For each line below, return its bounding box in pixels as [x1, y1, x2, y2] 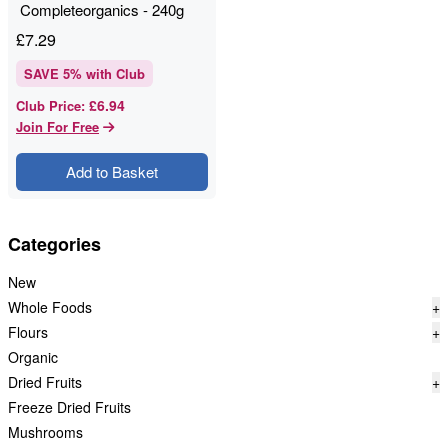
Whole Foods [8, 297, 92, 317]
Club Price [16, 96, 81, 115]
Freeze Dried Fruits [8, 397, 131, 417]
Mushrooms [8, 422, 83, 442]
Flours [8, 322, 48, 342]
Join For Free [16, 117, 99, 136]
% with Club [70, 64, 145, 83]
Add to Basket [66, 161, 158, 182]
